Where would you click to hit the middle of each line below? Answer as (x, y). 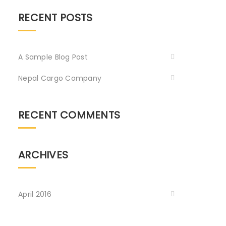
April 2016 (35, 194)
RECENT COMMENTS (69, 115)
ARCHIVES (43, 155)
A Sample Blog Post (53, 57)
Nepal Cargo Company (60, 78)
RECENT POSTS (55, 17)
